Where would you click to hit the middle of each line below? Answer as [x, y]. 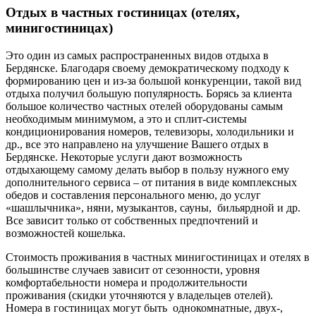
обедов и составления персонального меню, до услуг [133, 195]
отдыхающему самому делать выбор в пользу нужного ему [147, 169]
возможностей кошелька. [66, 233]
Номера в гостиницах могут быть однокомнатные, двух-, [144, 308]
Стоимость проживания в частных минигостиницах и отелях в [158, 257]
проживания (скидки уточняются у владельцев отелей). [139, 295]
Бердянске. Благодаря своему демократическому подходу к [147, 68]
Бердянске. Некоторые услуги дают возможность [124, 157]
